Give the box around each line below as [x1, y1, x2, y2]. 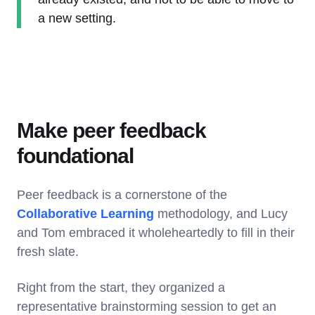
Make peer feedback [17, 118, 206, 142]
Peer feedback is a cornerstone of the [17, 187, 227, 202]
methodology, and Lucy [154, 206, 288, 221]
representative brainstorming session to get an [17, 299, 276, 314]
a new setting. [38, 11, 116, 25]
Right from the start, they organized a [17, 280, 225, 295]
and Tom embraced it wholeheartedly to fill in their [17, 225, 295, 240]
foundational [17, 143, 134, 167]
